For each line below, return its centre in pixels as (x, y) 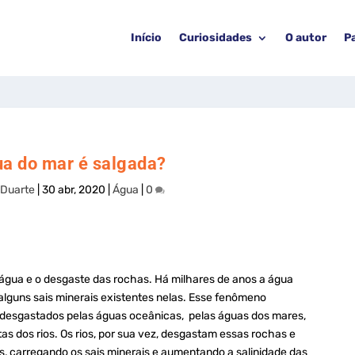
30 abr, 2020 (73, 190)
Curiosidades (216, 38)
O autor (306, 38)
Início (146, 38)
